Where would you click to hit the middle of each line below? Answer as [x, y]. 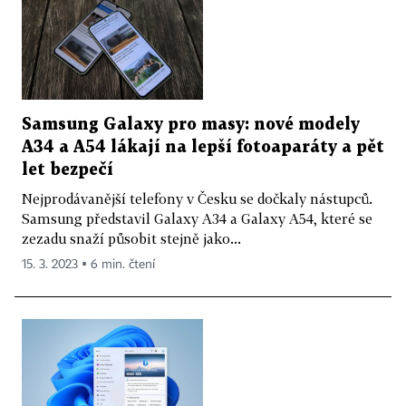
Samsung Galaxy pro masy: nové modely [191, 125]
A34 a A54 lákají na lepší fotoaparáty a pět [203, 148]
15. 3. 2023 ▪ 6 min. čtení [88, 265]
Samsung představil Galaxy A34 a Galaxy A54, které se [197, 219]
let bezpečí [68, 170]
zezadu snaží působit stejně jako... [131, 239]
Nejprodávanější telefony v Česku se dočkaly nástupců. [197, 199]
